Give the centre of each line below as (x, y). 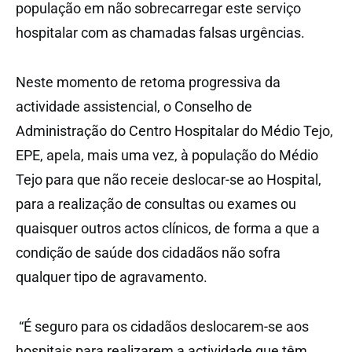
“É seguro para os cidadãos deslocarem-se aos (162, 327)
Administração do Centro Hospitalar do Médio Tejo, (174, 131)
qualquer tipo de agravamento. (112, 277)
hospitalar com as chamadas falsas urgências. (160, 33)
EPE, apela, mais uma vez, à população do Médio (167, 156)
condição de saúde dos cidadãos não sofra (148, 253)
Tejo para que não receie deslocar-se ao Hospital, (169, 180)
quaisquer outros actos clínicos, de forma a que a (168, 229)
